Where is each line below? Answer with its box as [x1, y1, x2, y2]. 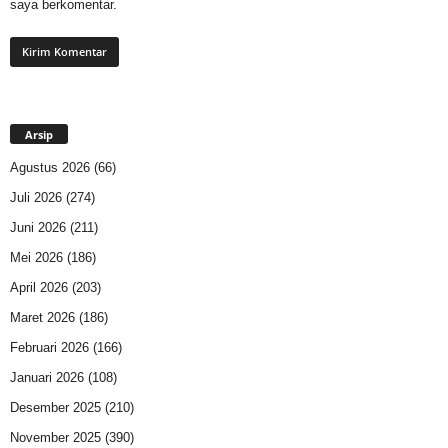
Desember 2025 [10, 400, 101, 416]
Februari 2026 [10, 340, 89, 356]
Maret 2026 [10, 310, 75, 326]
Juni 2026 [10, 220, 66, 236]
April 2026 [10, 280, 68, 296]
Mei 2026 [10, 250, 63, 266]
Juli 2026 [10, 190, 62, 206]
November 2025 [10, 430, 101, 446]
